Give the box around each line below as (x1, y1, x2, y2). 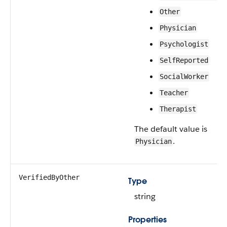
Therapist (160, 105, 196, 113)
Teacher (160, 89, 188, 97)
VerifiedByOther (19, 173, 80, 181)
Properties (128, 214, 167, 225)
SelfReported (160, 56, 208, 64)
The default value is (134, 124, 207, 134)
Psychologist (160, 40, 208, 48)
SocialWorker (160, 72, 208, 81)
